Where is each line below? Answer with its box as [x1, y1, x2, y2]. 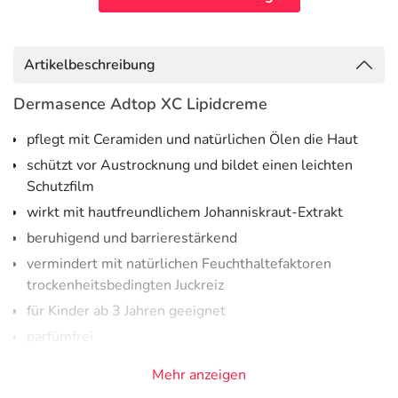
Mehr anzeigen [152, 365, 246, 385]
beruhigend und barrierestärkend [27, 228, 237, 248]
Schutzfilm [27, 177, 94, 196]
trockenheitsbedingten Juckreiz [27, 275, 224, 295]
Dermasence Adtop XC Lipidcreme [13, 93, 267, 115]
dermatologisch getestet [27, 353, 185, 372]
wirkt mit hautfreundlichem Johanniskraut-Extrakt [27, 203, 343, 222]
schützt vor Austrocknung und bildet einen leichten [27, 155, 353, 175]
